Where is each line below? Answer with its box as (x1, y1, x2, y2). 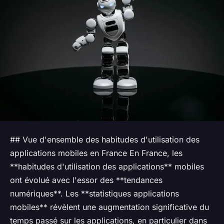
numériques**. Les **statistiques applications (10, 188, 179, 199)
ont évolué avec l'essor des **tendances (10, 175, 162, 185)
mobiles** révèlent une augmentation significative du (10, 202, 209, 212)
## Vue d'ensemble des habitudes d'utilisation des (10, 134, 199, 145)
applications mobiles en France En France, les (10, 148, 182, 158)
